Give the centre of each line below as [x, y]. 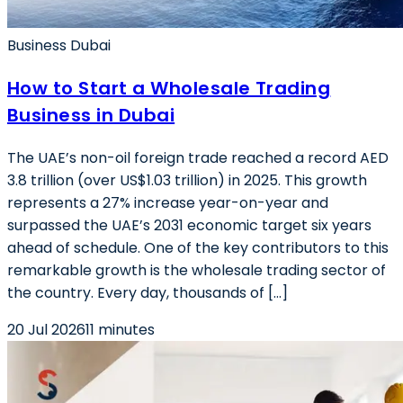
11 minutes [120, 330]
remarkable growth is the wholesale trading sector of [197, 270]
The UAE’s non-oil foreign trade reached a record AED [198, 158]
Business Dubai [59, 45]
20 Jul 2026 [46, 330]
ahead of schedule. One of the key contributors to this [198, 248]
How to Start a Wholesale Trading [169, 88]
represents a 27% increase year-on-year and [168, 203]
